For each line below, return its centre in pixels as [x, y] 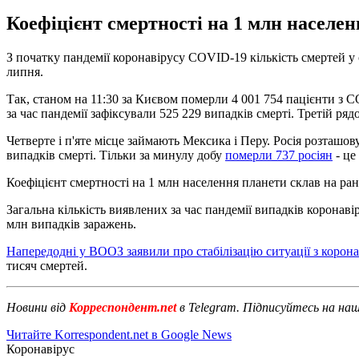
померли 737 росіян [279, 155]
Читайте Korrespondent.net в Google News [119, 334]
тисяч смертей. [47, 265]
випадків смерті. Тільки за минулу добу [116, 155]
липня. [25, 71]
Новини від [36, 307]
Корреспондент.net [123, 307]
